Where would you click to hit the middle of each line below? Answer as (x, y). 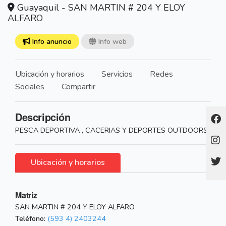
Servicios (117, 74)
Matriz (26, 195)
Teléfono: (30, 219)
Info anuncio (51, 42)
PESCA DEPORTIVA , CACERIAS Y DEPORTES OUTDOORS (111, 130)
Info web (111, 42)
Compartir (78, 87)
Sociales (30, 87)
